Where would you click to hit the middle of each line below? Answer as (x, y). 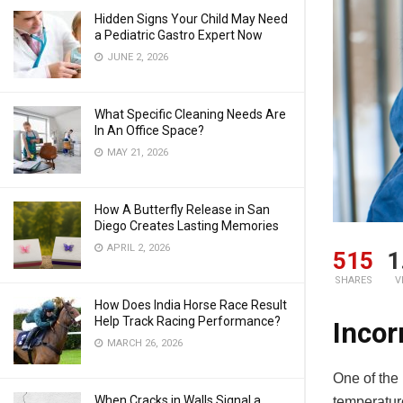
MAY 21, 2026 (136, 152)
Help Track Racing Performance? (188, 321)
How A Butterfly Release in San (182, 210)
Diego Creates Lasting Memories (187, 226)
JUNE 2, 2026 (136, 57)
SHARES (353, 281)
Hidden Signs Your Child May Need (191, 19)
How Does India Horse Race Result (191, 305)
